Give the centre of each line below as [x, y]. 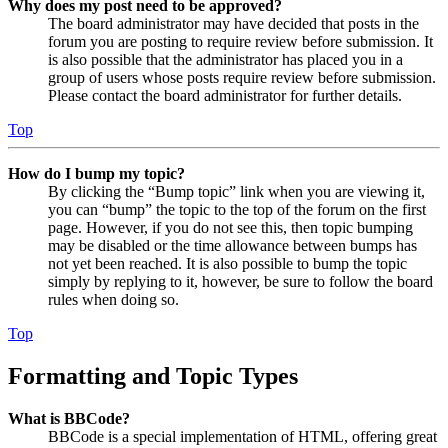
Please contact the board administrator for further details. [225, 95]
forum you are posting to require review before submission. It [240, 41]
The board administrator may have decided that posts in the [233, 23]
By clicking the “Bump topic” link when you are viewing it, [236, 191]
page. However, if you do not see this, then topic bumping [230, 227]
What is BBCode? [69, 418]
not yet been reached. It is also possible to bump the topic [227, 263]
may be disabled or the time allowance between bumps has [232, 245]
